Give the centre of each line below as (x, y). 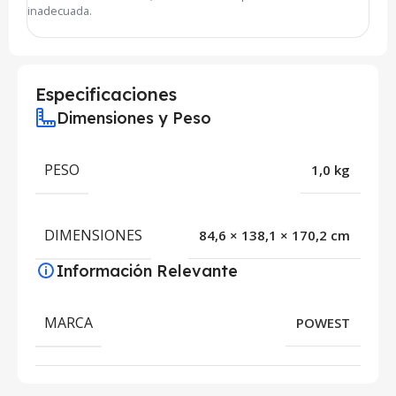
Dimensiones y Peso (134, 118)
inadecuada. (60, 11)
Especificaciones (106, 94)
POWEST (323, 322)
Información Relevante (147, 270)
